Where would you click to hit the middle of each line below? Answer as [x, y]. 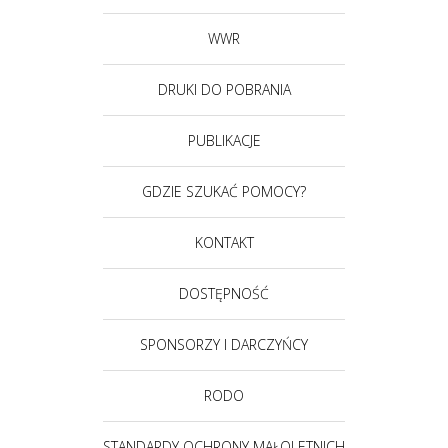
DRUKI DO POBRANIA [224, 89]
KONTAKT [224, 242]
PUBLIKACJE [224, 140]
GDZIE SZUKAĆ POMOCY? [224, 191]
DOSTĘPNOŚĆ [224, 293]
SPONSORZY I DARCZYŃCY [224, 344]
